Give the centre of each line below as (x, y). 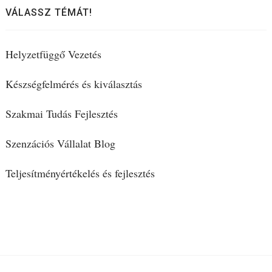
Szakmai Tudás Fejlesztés (61, 114)
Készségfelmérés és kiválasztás (73, 84)
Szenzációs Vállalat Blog (60, 144)
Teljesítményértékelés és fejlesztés (80, 173)
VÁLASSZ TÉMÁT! (49, 13)
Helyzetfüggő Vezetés (53, 54)
